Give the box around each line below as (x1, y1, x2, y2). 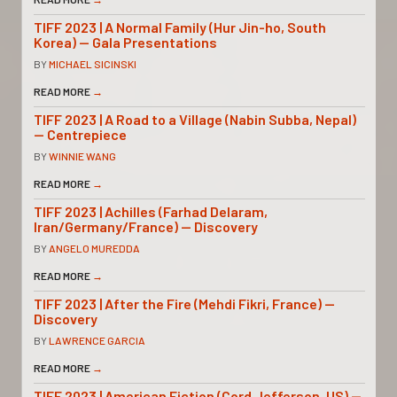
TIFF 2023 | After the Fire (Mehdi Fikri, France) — (33, 294, 335, 312)
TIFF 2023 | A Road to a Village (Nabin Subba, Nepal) (33, 110, 356, 128)
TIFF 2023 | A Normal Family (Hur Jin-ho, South (33, 18, 326, 35)
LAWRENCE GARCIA (48, 333, 145, 346)
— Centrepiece (33, 125, 127, 143)
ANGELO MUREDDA (48, 241, 140, 254)
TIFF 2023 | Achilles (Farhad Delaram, (33, 202, 268, 220)
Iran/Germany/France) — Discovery (33, 217, 258, 235)
